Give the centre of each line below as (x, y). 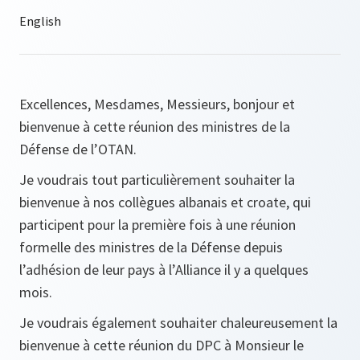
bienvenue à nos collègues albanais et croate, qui (165, 202)
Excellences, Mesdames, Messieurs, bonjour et (157, 104)
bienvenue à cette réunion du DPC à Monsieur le (162, 345)
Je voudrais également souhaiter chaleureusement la (178, 323)
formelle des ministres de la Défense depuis (151, 247)
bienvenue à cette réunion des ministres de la (155, 127)
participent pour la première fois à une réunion (157, 225)
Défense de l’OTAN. (78, 149)
